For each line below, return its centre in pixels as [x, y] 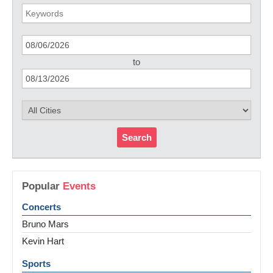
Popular [42, 186]
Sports [36, 264]
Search [136, 138]
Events [79, 186]
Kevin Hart [43, 241]
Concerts [41, 207]
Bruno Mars [45, 224]
